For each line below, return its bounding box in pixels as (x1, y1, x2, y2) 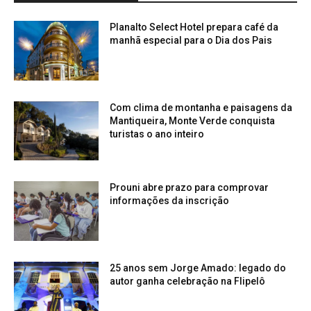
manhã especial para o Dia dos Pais (110, 35, 273, 47)
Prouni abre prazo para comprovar (110, 182, 269, 194)
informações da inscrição (110, 195, 230, 207)
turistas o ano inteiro (110, 128, 205, 140)
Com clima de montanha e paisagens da (110, 101, 293, 113)
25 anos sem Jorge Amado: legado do (110, 262, 287, 274)
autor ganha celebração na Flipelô (110, 276, 266, 287)
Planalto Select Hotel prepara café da (110, 22, 279, 33)
